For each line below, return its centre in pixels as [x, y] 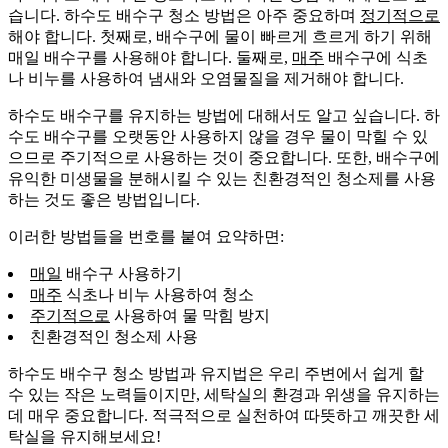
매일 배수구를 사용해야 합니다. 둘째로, [150, 57]
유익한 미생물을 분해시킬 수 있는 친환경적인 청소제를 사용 [222, 178]
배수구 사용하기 [122, 273]
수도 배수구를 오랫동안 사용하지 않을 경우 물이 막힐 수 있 [218, 136]
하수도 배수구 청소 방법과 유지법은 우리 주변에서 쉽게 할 [216, 373]
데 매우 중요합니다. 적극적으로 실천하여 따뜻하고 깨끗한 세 [224, 415]
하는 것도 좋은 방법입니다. [104, 199]
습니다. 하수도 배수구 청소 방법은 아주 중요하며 [184, 15]
